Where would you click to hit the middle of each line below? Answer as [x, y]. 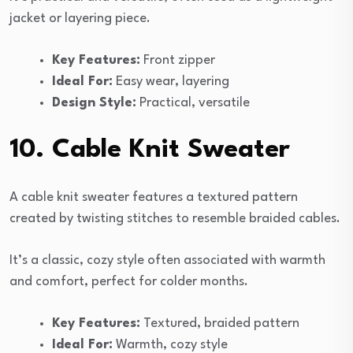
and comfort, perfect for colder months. [129, 281]
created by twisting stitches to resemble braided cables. [175, 218]
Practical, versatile [193, 102]
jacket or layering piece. [80, 18]
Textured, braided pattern [220, 323]
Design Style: [94, 102]
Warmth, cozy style [170, 344]
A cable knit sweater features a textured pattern [154, 197]
